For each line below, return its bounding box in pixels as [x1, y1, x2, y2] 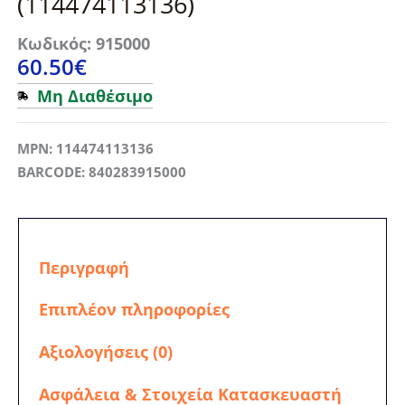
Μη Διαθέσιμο [36, 84, 153, 107]
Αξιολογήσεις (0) [38, 341, 173, 363]
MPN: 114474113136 [16, 138, 154, 157]
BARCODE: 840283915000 [16, 162, 186, 181]
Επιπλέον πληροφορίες [38, 298, 230, 321]
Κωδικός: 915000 [16, 32, 150, 54]
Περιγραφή [38, 256, 129, 278]
